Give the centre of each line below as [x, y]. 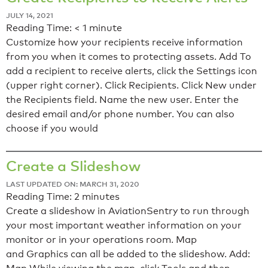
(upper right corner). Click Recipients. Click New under [131, 86]
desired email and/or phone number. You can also [120, 114]
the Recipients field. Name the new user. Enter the [122, 100]
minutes [101, 197]
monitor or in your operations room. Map [101, 240]
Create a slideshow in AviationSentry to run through [128, 211]
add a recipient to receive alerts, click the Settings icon [132, 71]
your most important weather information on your [124, 226]
